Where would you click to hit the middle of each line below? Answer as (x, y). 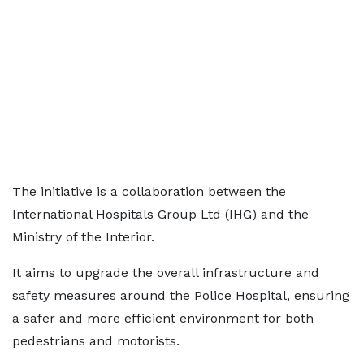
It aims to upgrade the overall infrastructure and (166, 273)
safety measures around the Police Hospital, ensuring (181, 295)
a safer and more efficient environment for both (163, 318)
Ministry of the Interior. (83, 237)
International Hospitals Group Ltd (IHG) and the (160, 214)
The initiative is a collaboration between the (149, 191)
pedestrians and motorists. (96, 341)
